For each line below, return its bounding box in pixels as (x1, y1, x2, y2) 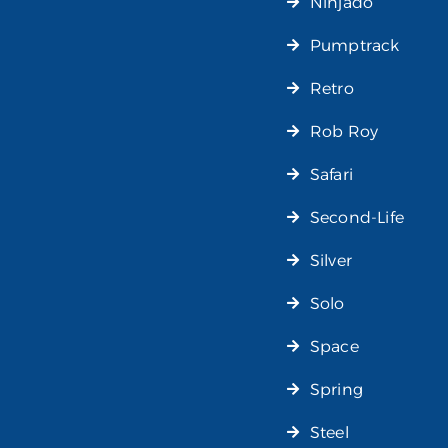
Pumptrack (309, 35, 400, 55)
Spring (309, 379, 364, 399)
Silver (309, 250, 353, 270)
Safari (309, 164, 354, 184)
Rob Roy (309, 121, 379, 141)
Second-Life (309, 207, 405, 227)
